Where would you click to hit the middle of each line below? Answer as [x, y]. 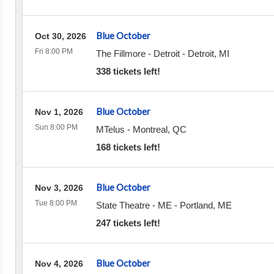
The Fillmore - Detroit [138, 54]
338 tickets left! [128, 71]
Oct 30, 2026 [60, 36]
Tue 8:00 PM [56, 203]
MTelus [110, 129]
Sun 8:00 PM [56, 127]
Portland [196, 205]
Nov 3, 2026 [59, 188]
